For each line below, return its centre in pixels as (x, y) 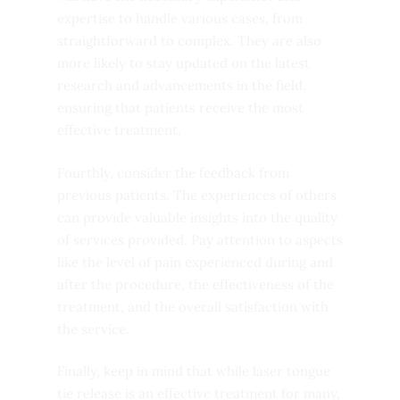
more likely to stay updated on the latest (183, 63)
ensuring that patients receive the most (180, 108)
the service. (93, 329)
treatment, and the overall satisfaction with (193, 306)
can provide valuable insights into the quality (197, 217)
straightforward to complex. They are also (189, 41)
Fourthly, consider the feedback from (173, 172)
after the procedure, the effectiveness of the (196, 284)
